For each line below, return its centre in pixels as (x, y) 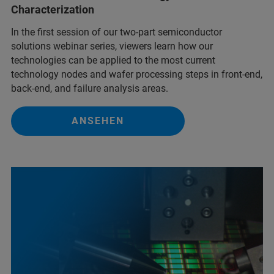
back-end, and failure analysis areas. (90, 89)
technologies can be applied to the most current (113, 61)
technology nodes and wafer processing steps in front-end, (137, 75)
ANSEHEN (98, 121)
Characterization (53, 10)
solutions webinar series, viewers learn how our (112, 46)
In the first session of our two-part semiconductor (117, 32)
